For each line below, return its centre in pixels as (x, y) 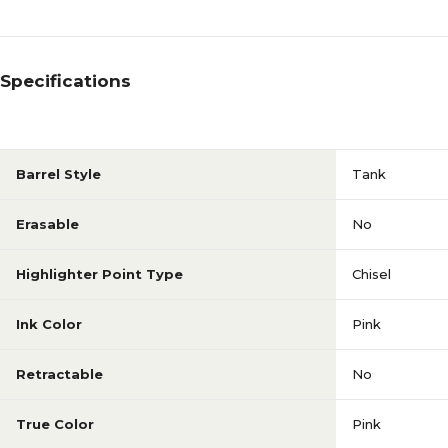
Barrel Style (58, 174)
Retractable (59, 374)
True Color (55, 424)
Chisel (371, 274)
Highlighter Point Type (99, 274)
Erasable (47, 224)
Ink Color (49, 324)
